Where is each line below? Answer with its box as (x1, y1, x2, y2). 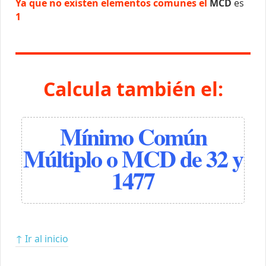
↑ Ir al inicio (15, 232, 68, 246)
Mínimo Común (59, 119, 207, 154)
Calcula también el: (43, 75, 223, 102)
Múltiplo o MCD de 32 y (23, 141, 243, 176)
